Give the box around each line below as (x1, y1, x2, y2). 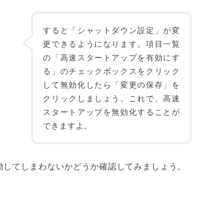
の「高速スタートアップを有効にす (43, 52, 180, 63)
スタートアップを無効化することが (43, 106, 180, 117)
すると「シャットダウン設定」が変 (43, 24, 180, 36)
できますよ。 (43, 120, 92, 131)
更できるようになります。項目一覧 (43, 38, 180, 49)
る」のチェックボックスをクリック (43, 65, 180, 76)
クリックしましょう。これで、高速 (43, 92, 180, 104)
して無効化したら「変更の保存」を (43, 79, 180, 90)
